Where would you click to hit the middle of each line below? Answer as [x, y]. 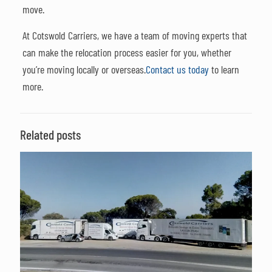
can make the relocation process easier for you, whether [127, 52]
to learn [224, 69]
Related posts [50, 134]
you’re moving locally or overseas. [84, 69]
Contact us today [177, 69]
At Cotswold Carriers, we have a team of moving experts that [134, 35]
